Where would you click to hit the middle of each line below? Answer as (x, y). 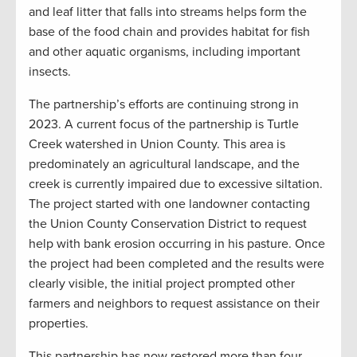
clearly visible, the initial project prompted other (162, 284)
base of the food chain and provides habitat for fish (169, 32)
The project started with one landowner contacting (169, 204)
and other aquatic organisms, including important (165, 52)
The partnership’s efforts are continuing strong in (164, 105)
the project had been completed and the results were (177, 264)
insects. (50, 72)
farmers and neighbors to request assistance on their (174, 304)
